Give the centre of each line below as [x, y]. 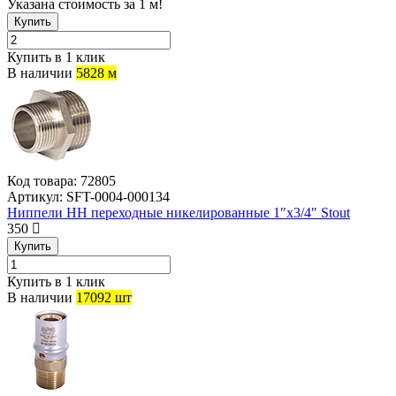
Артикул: [35, 197]
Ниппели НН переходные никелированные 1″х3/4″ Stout [179, 213]
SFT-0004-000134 [116, 197]
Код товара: [42, 181]
